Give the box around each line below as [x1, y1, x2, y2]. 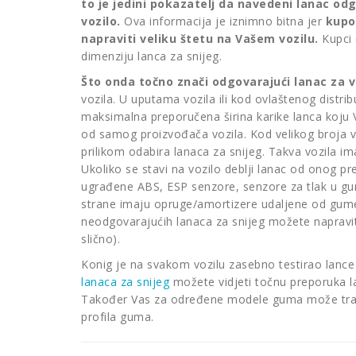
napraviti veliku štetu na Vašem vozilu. [81, 31, 319, 46]
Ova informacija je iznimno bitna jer [120, 14, 326, 29]
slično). [81, 231, 120, 246]
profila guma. [81, 309, 154, 324]
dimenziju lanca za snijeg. [81, 48, 222, 64]
